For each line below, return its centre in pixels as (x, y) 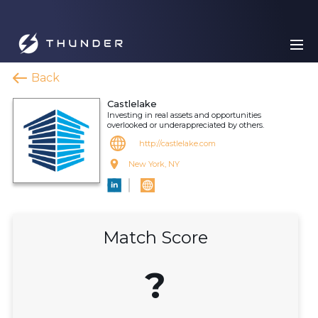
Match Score (155, 237)
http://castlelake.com (177, 143)
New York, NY (154, 164)
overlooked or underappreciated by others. (186, 125)
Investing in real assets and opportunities (184, 115)
